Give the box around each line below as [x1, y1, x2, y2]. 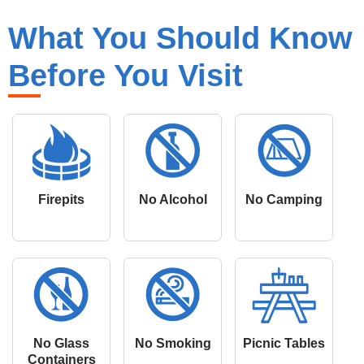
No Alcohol [138, 192, 207, 206]
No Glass [33, 336, 89, 350]
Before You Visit [8, 58, 243, 93]
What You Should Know [8, 20, 353, 55]
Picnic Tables [243, 336, 325, 350]
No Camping [245, 192, 323, 206]
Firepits [38, 192, 84, 206]
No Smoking [134, 336, 211, 350]
